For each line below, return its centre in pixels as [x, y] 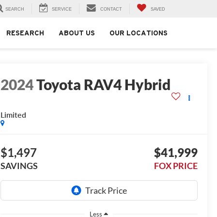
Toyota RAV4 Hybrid [103, 85]
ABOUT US [77, 33]
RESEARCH [25, 33]
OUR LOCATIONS [139, 33]
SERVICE [62, 9]
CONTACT [111, 9]
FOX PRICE [176, 166]
